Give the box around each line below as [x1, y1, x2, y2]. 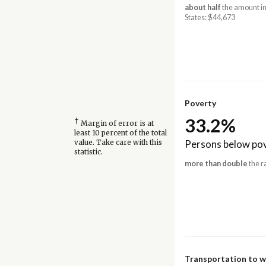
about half [184, 3, 221, 12]
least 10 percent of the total [74, 129, 167, 138]
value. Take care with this [74, 138, 162, 147]
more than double [184, 159, 248, 169]
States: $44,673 [184, 13, 235, 23]
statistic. [74, 148, 103, 157]
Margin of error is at [78, 119, 154, 128]
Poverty [184, 97, 216, 108]
